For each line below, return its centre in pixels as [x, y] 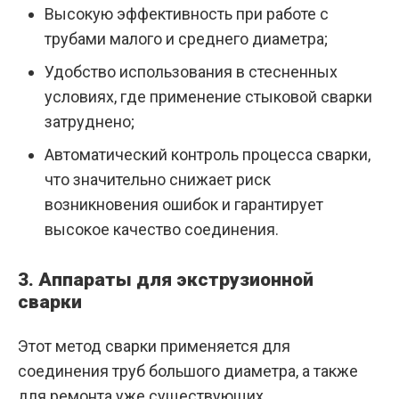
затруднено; [90, 122]
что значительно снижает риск [158, 180]
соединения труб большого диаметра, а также [188, 371]
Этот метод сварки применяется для [154, 346]
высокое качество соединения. [162, 230]
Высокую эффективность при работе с [187, 14]
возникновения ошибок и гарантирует [184, 205]
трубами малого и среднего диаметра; [186, 39]
